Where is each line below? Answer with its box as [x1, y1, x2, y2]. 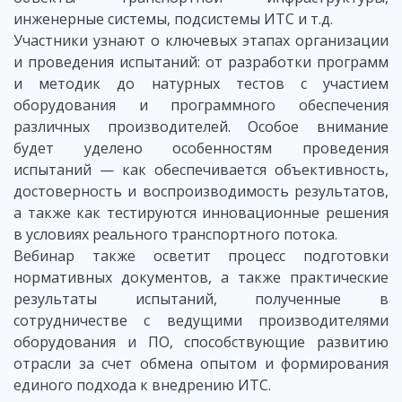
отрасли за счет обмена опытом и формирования [13, 354, 389, 374]
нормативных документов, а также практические [13, 267, 389, 288]
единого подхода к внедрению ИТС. [13, 375, 271, 396]
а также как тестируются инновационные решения [13, 203, 389, 223]
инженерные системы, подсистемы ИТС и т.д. [13, 9, 333, 30]
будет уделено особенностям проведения [13, 138, 389, 159]
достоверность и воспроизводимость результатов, [13, 181, 389, 202]
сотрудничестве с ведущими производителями [13, 310, 389, 331]
